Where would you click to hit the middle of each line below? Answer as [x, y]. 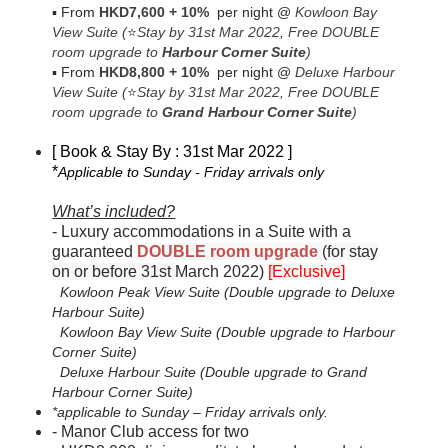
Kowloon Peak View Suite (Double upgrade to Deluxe [228, 292]
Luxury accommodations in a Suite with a [206, 232]
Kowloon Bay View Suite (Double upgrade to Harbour [224, 332]
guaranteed [95, 252]
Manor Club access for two [155, 432]
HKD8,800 [134, 72]
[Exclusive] [307, 272]
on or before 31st [114, 272]
